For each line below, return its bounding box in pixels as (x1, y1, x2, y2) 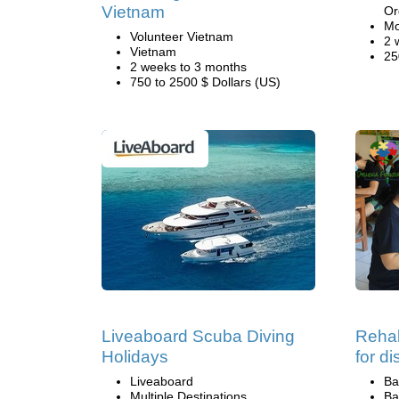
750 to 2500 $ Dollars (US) (130, 75, 281, 89)
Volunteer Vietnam (130, 29, 233, 44)
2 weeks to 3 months (130, 60, 247, 74)
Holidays (102, 347, 168, 366)
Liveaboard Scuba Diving (102, 327, 295, 346)
